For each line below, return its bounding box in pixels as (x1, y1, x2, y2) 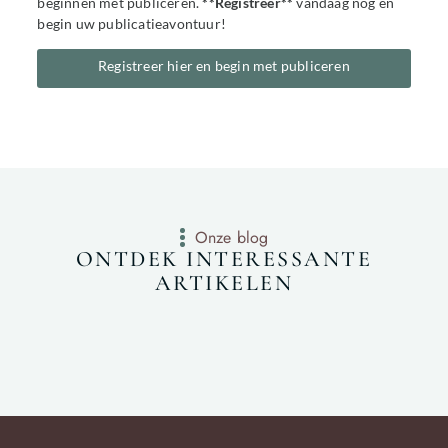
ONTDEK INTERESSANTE (75, 246, 373, 273)
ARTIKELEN (154, 270, 294, 297)
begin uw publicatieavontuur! (37, 15, 226, 33)
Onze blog (194, 226, 269, 250)
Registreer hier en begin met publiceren (98, 56, 350, 74)
